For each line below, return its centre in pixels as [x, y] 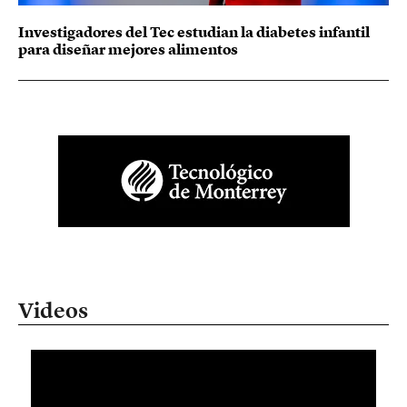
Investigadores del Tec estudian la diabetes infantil [194, 31]
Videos [53, 310]
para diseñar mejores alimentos [128, 49]
